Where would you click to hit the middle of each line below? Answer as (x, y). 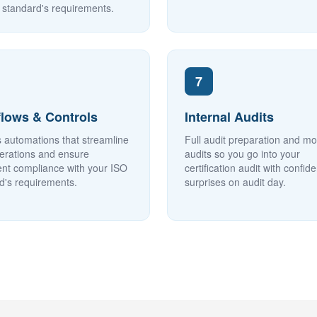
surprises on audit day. (235, 182)
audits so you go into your (242, 154)
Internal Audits (229, 117)
